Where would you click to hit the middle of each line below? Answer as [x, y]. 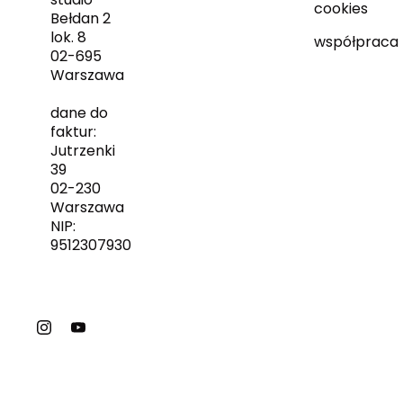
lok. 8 [68, 37]
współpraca [356, 41]
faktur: [73, 131]
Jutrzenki [83, 150]
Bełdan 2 [81, 18]
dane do [79, 112]
